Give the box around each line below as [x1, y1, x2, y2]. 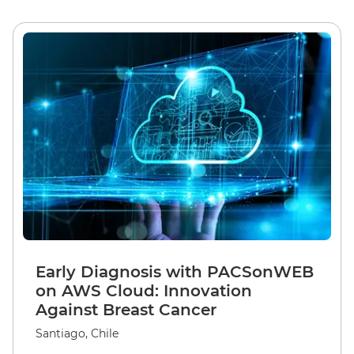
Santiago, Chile [36, 326, 119, 341]
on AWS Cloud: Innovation [36, 281, 252, 300]
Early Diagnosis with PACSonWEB [36, 262, 314, 281]
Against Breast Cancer [36, 300, 217, 319]
